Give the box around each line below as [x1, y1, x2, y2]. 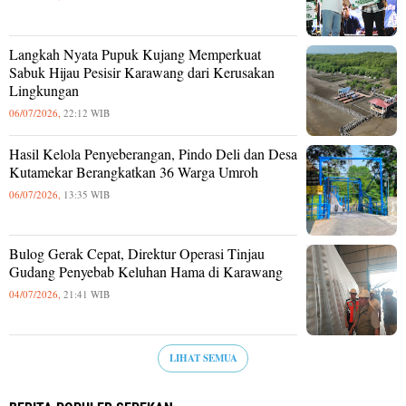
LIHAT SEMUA [169, 351, 237, 365]
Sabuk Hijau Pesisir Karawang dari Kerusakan [9, 62, 275, 82]
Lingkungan [9, 80, 79, 100]
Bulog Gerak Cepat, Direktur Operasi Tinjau [9, 243, 265, 263]
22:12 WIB [63, 105, 110, 120]
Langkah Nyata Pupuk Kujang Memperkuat [9, 43, 261, 63]
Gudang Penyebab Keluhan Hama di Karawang [9, 261, 283, 281]
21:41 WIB [63, 286, 110, 301]
